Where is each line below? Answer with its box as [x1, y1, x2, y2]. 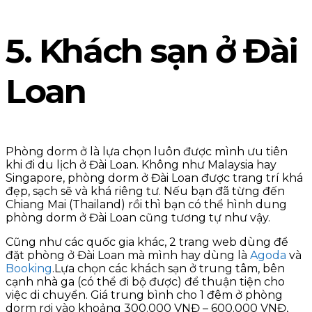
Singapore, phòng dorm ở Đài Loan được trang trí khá [6, 171, 303, 185]
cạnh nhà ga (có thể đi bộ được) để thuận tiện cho [6, 275, 285, 289]
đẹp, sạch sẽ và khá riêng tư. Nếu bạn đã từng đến [6, 185, 285, 198]
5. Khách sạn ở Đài [6, 31, 297, 72]
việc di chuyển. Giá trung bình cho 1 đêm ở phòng [6, 288, 283, 302]
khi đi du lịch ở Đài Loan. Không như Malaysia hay [6, 158, 276, 172]
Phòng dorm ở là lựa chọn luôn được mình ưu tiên [6, 145, 288, 159]
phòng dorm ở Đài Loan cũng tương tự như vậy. [6, 211, 270, 225]
